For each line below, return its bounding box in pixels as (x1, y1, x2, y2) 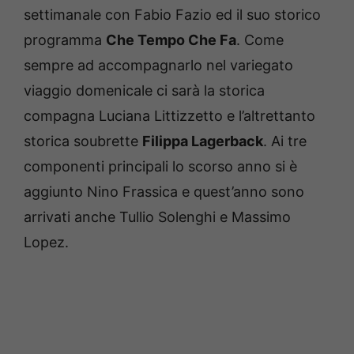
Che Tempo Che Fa (106, 31, 236, 48)
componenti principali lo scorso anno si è (24, 157, 297, 175)
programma (24, 31, 106, 48)
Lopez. (24, 233, 69, 250)
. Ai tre (263, 132, 307, 149)
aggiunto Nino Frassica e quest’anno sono (24, 183, 304, 200)
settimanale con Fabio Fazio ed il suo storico (24, 6, 321, 23)
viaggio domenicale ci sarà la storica (24, 81, 265, 99)
